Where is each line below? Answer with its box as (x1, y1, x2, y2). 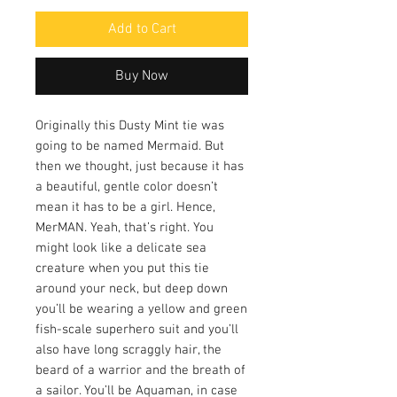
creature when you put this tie (35, 260, 209, 276)
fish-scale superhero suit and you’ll (35, 321, 238, 338)
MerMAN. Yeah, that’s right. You (35, 219, 214, 236)
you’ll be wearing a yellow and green (35, 300, 247, 317)
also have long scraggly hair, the (35, 341, 222, 358)
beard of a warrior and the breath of (35, 362, 245, 378)
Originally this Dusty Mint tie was (35, 117, 224, 134)
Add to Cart (107, 19, 176, 38)
